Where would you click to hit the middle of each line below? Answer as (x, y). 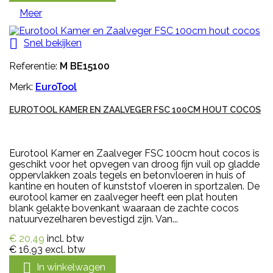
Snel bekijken (53, 43)
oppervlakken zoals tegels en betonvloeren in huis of (127, 175)
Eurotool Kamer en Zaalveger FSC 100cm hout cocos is (134, 154)
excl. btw (65, 250)
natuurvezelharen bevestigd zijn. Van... (94, 219)
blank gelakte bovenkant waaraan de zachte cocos (124, 208)
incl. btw (66, 239)
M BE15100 (85, 66)
